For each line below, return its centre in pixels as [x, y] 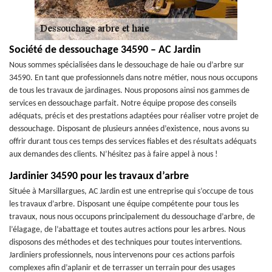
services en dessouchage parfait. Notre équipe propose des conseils [123, 104]
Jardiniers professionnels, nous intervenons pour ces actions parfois [122, 255]
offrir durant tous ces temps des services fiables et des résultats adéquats [133, 142]
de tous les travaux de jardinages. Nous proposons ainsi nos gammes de [129, 91]
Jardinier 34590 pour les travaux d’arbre [99, 176]
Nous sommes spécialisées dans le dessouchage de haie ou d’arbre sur [127, 65]
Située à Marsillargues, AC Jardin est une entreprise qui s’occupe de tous [131, 192]
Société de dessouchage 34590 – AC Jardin [105, 50]
